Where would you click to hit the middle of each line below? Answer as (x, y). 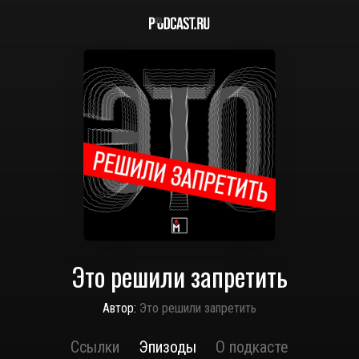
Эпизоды (167, 347)
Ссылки (95, 347)
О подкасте (252, 347)
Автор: (119, 308)
